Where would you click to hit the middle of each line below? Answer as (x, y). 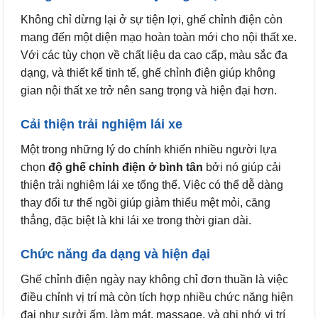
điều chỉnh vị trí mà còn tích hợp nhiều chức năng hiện (157, 297)
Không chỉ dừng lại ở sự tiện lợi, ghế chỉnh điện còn (152, 19)
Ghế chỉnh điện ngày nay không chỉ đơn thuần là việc (154, 279)
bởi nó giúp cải (242, 167)
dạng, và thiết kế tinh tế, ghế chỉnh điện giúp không (148, 72)
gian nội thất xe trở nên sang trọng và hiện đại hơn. (149, 90)
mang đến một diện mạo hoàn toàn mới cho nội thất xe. (159, 37)
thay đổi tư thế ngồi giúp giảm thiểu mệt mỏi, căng (146, 202)
